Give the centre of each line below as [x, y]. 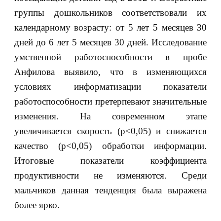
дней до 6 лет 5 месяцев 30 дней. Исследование [110, 42]
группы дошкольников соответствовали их [110, 13]
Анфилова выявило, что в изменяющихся [110, 72]
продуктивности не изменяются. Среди [110, 176]
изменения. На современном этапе [110, 116]
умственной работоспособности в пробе [110, 57]
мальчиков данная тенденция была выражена [110, 190]
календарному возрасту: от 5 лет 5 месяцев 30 [110, 28]
